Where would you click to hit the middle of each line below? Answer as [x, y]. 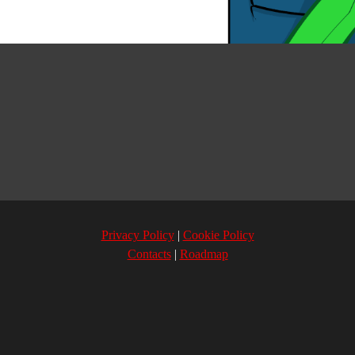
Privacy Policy [137, 235]
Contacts [149, 254]
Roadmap [204, 254]
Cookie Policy [218, 235]
